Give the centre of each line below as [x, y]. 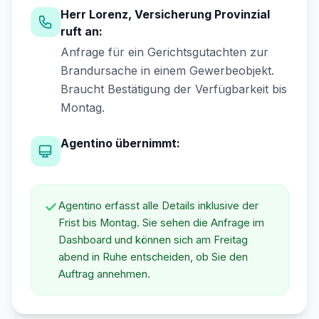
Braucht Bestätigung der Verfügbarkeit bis [174, 89]
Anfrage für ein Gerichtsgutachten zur [164, 52]
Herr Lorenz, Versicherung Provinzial [165, 14]
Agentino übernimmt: [120, 143]
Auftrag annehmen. [104, 274]
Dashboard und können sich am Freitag [153, 240]
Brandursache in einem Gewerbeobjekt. [167, 70]
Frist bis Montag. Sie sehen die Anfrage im [161, 223]
